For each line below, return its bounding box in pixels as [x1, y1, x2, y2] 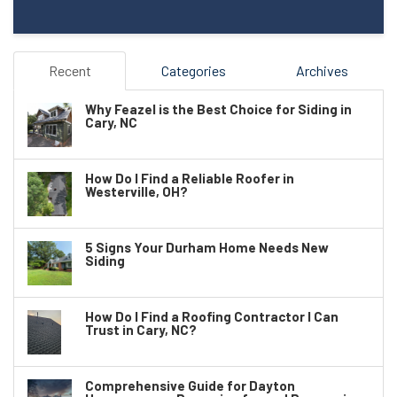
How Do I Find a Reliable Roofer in [85, 169, 294, 186]
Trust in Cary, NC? [85, 321, 197, 338]
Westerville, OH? [85, 183, 188, 199]
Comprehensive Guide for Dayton [85, 377, 295, 393]
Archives [296, 61, 348, 79]
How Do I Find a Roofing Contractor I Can [85, 307, 339, 324]
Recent [48, 61, 91, 79]
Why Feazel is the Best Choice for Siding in [85, 100, 352, 117]
